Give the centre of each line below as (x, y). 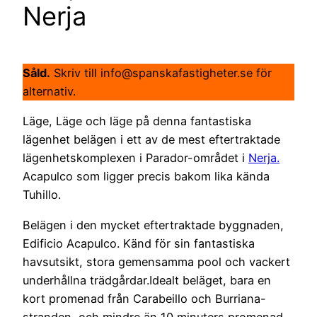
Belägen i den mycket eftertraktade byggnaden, (153, 225)
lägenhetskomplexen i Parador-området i (136, 158)
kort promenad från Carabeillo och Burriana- (144, 298)
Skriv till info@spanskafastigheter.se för (161, 73)
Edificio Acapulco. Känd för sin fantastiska (139, 243)
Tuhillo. (42, 195)
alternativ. (49, 92)
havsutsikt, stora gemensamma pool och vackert (156, 261)
